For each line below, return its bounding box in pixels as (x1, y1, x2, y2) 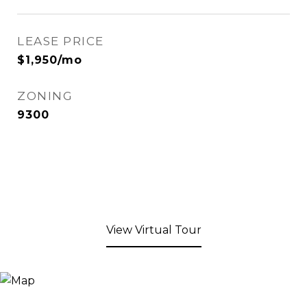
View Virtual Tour (106, 223, 201, 236)
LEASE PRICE (17, 34, 104, 48)
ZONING (17, 89, 73, 103)
